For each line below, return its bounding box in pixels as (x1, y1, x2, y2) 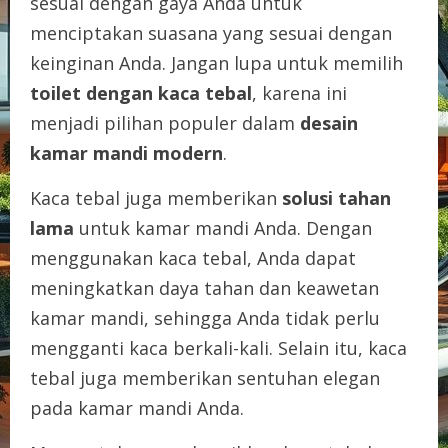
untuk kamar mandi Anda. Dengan (74, 215, 372, 240)
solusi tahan (282, 185, 391, 210)
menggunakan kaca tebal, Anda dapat (30, 245, 356, 270)
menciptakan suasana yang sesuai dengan (30, 20, 392, 45)
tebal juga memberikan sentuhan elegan (30, 365, 380, 390)
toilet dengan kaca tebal (30, 80, 252, 105)
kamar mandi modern (30, 140, 223, 165)
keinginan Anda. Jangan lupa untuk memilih (30, 50, 403, 75)
